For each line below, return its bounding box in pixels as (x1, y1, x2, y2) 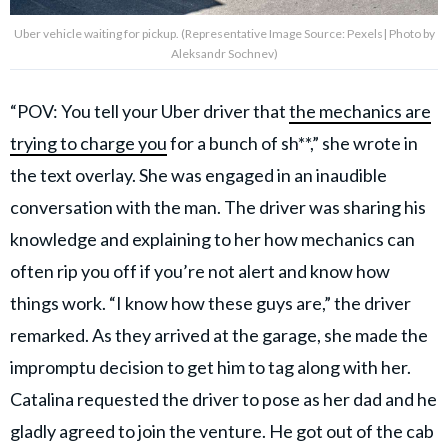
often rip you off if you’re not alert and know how (10, 260, 390, 282)
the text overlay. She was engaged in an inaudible (10, 164, 387, 186)
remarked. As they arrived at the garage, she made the (10, 324, 428, 346)
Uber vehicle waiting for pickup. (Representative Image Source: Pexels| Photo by (13, 26, 435, 41)
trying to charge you (10, 132, 167, 154)
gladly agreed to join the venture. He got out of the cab (10, 420, 434, 442)
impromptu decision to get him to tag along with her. (10, 356, 411, 378)
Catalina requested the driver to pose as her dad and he (10, 388, 437, 410)
